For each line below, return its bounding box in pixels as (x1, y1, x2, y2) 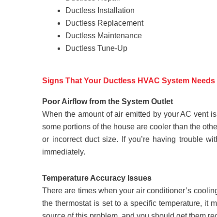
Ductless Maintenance (65, 31, 142, 40)
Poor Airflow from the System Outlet (42, 97, 173, 106)
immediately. (42, 147, 86, 156)
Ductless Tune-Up (65, 44, 128, 52)
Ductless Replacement (65, 18, 144, 27)
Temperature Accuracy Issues (42, 173, 152, 182)
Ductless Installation (65, 6, 135, 15)
